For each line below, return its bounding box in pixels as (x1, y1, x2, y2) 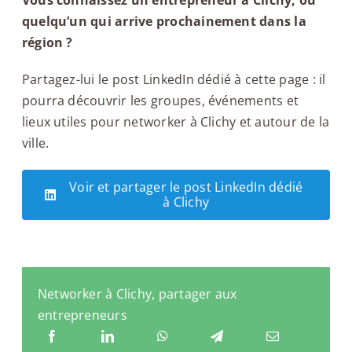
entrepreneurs (37, 306, 127, 324)
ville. (21, 134, 49, 152)
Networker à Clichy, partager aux (37, 285, 237, 303)
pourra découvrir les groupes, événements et (21, 91, 299, 109)
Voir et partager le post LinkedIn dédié (69, 178, 303, 196)
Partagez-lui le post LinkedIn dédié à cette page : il (21, 70, 326, 88)
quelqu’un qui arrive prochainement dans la (21, 12, 306, 30)
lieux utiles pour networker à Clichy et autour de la (21, 112, 330, 130)
